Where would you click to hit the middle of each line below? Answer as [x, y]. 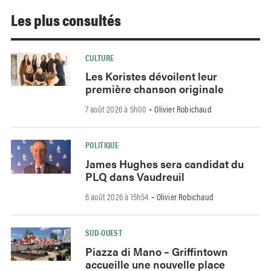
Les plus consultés [66, 20]
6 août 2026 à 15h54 [117, 196]
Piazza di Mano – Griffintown [156, 251]
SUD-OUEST [104, 232]
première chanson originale [154, 89]
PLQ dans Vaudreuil [135, 176]
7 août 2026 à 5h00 [116, 109]
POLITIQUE [102, 145]
